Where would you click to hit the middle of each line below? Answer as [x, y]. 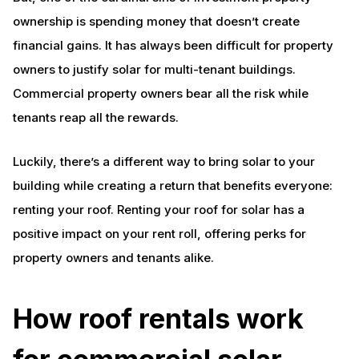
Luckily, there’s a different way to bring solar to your [163, 161]
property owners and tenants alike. [113, 258]
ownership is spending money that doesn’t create [156, 21]
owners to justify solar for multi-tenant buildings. [154, 69]
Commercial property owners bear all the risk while [160, 93]
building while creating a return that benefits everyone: [172, 186]
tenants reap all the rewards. [95, 117]
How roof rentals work [158, 319]
